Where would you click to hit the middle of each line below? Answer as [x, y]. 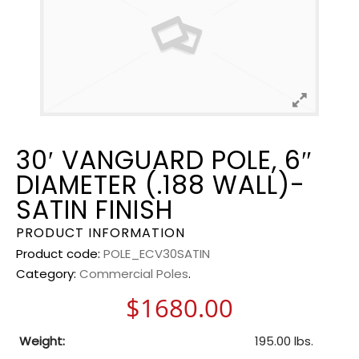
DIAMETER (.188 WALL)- [161, 185]
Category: [48, 273]
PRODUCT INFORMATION [101, 232]
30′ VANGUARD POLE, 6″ [164, 160]
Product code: [60, 253]
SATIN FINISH [95, 210]
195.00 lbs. [284, 341]
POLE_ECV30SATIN [157, 253]
